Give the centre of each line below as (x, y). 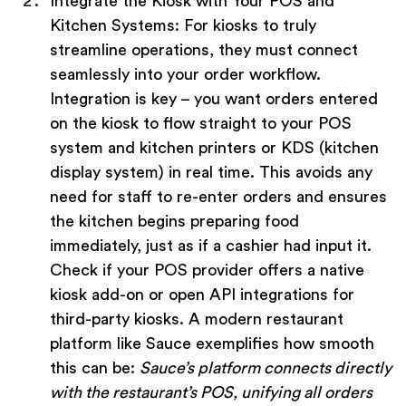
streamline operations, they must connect (204, 50)
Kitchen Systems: (115, 26)
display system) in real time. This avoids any (211, 173)
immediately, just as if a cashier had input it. (211, 246)
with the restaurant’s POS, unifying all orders (211, 393)
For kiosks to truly (248, 26)
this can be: (95, 368)
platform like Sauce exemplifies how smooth (212, 344)
